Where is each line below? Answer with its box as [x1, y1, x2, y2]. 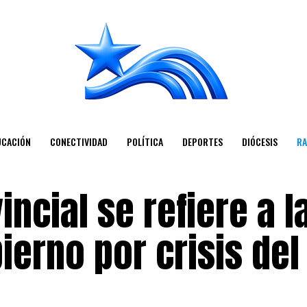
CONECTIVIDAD [49, 134, 108, 149]
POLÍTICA [126, 134, 163, 149]
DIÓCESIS [241, 134, 278, 149]
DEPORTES [182, 134, 223, 149]
